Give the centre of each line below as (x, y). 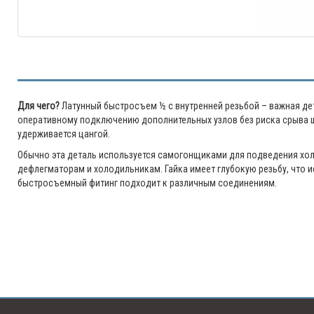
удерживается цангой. (64, 134)
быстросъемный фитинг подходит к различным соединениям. (147, 183)
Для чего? (39, 106)
